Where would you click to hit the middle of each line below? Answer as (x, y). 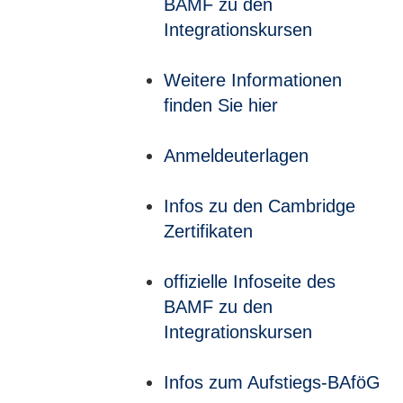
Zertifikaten (208, 231)
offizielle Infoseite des (250, 282)
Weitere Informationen (253, 80)
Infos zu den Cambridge (260, 206)
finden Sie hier (221, 105)
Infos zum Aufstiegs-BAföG (272, 382)
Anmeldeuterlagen (236, 156)
